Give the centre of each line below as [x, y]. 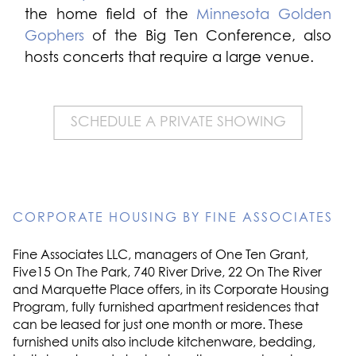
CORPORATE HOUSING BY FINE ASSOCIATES [173, 218]
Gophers [55, 37]
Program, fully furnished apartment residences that [166, 308]
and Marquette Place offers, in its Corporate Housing [171, 290]
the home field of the [111, 15]
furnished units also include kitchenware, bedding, [164, 342]
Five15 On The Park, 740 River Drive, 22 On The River [167, 273]
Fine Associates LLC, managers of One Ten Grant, [161, 255]
